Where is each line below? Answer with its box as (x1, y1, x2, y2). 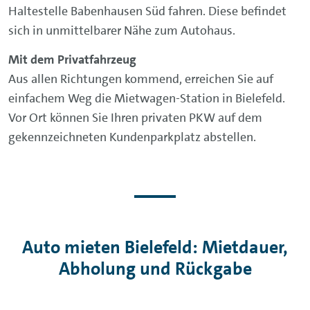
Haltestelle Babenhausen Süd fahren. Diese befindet (8, 2, 286, 19)
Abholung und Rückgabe (58, 257, 252, 280)
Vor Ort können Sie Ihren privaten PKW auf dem (8, 109, 262, 126)
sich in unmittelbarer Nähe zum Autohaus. (8, 21, 235, 39)
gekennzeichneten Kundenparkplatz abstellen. (8, 128, 256, 145)
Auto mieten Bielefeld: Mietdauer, (22, 235, 288, 259)
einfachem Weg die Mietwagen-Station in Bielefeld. (8, 89, 285, 107)
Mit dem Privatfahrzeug (8, 51, 136, 68)
